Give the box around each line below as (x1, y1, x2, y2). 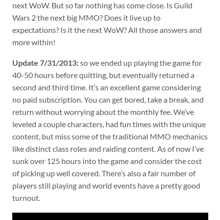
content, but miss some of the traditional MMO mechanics (12, 132, 208, 141)
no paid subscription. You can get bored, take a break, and (12, 95, 204, 105)
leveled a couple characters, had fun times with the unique (12, 119, 206, 129)
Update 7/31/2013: (12, 58, 79, 68)
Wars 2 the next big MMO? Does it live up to (12, 12, 161, 22)
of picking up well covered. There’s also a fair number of (12, 168, 195, 178)
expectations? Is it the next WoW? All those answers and (12, 25, 202, 34)
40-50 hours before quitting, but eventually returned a (12, 70, 194, 80)
